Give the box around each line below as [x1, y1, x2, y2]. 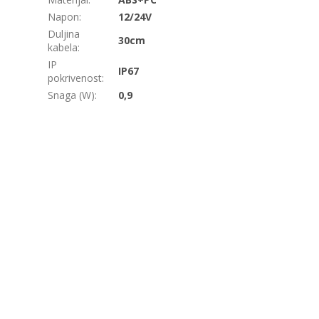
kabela [48, 41, 78, 55]
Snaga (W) [48, 88, 95, 103]
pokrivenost [48, 71, 103, 85]
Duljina [48, 27, 80, 41]
